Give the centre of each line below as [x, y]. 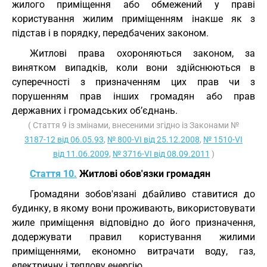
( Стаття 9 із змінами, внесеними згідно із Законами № [133, 125]
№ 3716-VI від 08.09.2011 [161, 154]
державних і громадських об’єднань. [95, 111]
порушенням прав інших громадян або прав [133, 96]
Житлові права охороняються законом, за [142, 53]
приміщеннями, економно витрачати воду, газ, [133, 251]
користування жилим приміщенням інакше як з [133, 19]
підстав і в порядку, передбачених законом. [110, 33]
